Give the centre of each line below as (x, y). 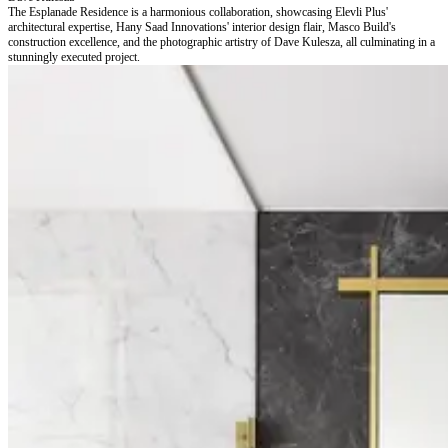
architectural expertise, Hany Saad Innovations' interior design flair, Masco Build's (202, 27)
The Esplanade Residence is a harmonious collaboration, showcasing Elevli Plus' (198, 12)
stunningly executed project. (74, 57)
